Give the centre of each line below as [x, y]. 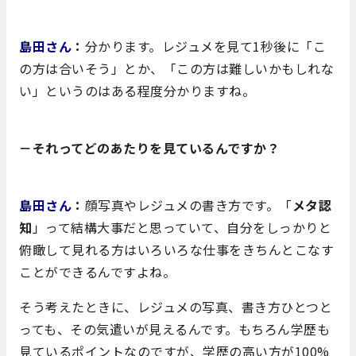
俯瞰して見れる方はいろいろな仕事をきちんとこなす [176, 249]
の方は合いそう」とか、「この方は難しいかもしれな [176, 68]
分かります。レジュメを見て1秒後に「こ [205, 46]
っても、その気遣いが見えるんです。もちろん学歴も [174, 329]
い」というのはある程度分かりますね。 [137, 90]
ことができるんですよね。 [97, 271]
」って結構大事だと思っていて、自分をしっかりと [182, 227]
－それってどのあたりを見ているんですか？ [149, 147]
